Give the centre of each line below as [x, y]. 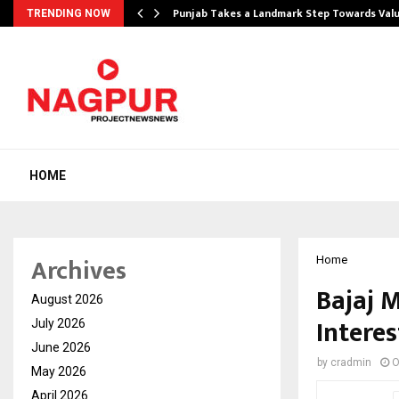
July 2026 [58, 323]
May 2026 [59, 371]
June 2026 [61, 347]
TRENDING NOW [69, 13]
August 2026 [67, 299]
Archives [79, 271]
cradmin [351, 362]
